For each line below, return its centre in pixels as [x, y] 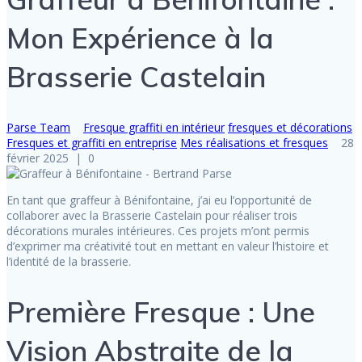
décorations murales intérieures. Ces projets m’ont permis [158, 231]
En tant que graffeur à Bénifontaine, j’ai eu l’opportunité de [159, 200]
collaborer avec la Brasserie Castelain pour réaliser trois [152, 216]
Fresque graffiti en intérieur [154, 128]
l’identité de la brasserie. [69, 262]
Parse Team [38, 128]
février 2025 [38, 158]
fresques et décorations [290, 128]
